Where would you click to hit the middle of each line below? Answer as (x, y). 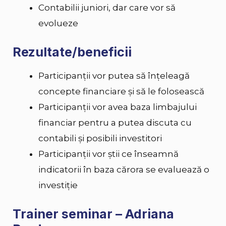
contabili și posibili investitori (100, 138)
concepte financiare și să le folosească (121, 92)
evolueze (59, 23)
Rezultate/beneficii (72, 52)
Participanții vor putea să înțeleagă (114, 76)
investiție (58, 185)
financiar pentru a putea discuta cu (115, 123)
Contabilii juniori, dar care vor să (107, 8)
